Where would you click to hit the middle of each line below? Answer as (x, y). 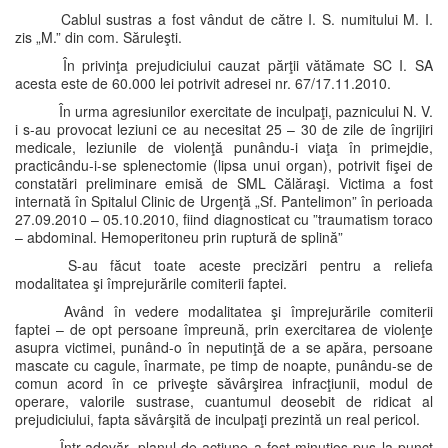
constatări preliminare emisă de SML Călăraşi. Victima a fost (224, 183)
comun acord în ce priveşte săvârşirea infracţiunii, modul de (224, 383)
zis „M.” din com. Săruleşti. (98, 37)
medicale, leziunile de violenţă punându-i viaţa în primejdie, (224, 147)
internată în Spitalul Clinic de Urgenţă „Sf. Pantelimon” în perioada (224, 201)
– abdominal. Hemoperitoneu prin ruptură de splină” (179, 237)
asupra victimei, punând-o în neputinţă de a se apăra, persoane (224, 347)
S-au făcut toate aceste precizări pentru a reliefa (244, 265)
